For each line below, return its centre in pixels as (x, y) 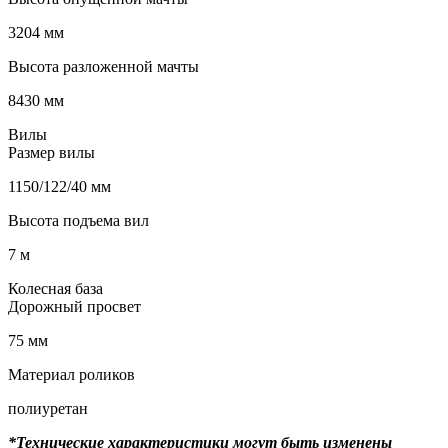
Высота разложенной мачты (103, 66)
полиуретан (48, 408)
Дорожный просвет (74, 306)
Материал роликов (71, 374)
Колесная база (55, 288)
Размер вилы (51, 152)
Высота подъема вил (78, 220)
